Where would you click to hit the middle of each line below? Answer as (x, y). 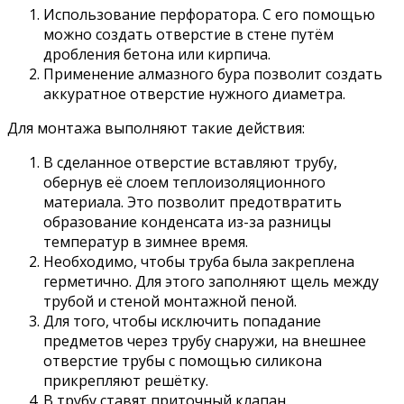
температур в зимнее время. (146, 241)
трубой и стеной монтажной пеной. (170, 301)
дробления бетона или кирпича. (157, 54)
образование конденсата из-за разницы (187, 221)
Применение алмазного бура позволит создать (213, 73)
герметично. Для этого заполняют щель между (211, 281)
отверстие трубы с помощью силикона (183, 360)
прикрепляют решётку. (126, 380)
